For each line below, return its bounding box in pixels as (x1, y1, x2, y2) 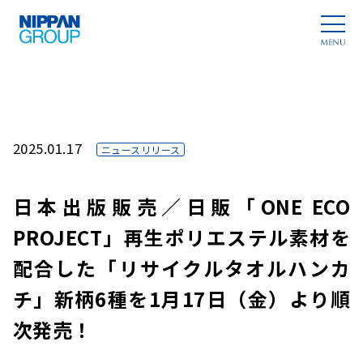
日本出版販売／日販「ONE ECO (12, 192, 351, 221)
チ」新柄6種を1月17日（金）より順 (12, 284, 351, 314)
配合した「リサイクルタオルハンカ (12, 254, 351, 283)
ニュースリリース (100, 143, 181, 157)
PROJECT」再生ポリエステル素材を (12, 223, 351, 252)
